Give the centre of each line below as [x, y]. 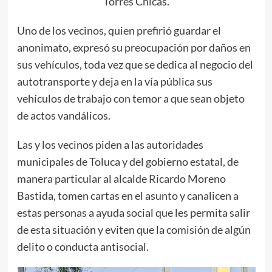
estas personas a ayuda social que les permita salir [133, 213]
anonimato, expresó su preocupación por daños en [134, 48]
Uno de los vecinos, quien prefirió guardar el [119, 31]
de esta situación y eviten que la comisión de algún [134, 230]
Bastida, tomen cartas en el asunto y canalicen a [127, 196]
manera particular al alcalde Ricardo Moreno [121, 179]
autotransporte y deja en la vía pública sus [114, 82]
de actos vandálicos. [63, 116]
